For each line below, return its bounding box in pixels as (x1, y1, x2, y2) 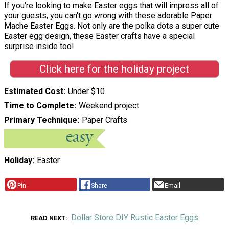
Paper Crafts (81, 114, 127, 125)
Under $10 (67, 86, 105, 96)
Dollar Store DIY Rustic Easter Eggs (71, 212, 198, 222)
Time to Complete (4, 100, 74, 110)
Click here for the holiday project (39, 63, 190, 76)
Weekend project (78, 100, 139, 110)
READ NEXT (31, 214, 66, 222)
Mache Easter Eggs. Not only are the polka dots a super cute (4, 21, 219, 31)
